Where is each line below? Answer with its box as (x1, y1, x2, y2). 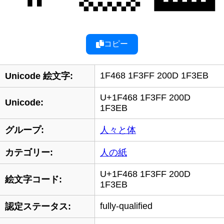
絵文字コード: (5, 174, 62, 184)
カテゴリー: (5, 147, 53, 157)
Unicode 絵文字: (5, 70, 73, 81)
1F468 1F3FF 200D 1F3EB (100, 70, 208, 80)
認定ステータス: (5, 201, 71, 211)
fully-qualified (100, 200, 152, 211)
